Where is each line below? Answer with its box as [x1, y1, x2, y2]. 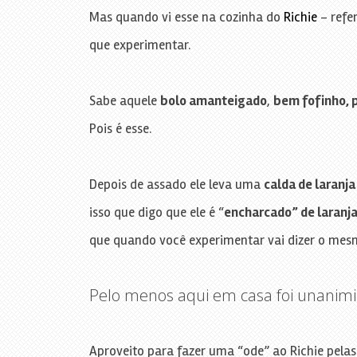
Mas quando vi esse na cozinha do [88, 8, 284, 25]
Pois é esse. [88, 120, 151, 137]
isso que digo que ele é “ [88, 203, 224, 221]
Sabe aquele [88, 92, 160, 109]
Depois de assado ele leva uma [88, 175, 264, 193]
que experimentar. [88, 36, 190, 53]
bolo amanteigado [159, 92, 267, 109]
